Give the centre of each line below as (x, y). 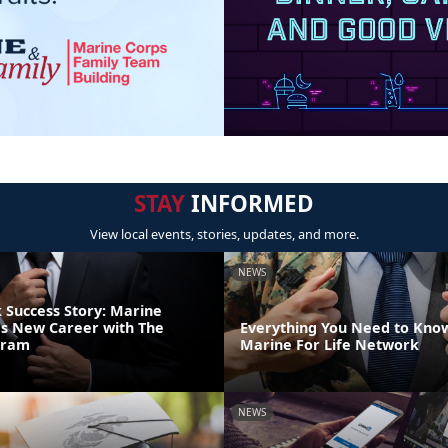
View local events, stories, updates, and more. (224, 234)
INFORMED (249, 204)
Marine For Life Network (329, 344)
